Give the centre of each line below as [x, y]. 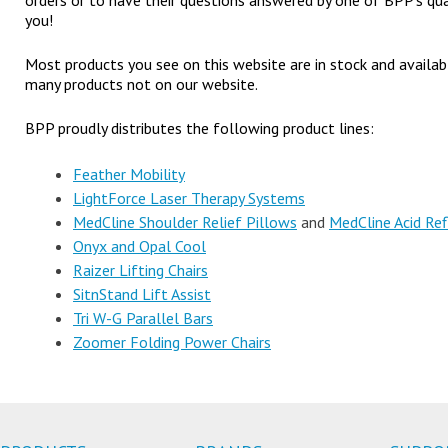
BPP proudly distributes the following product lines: [199, 128]
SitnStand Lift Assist [142, 294]
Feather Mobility [129, 174]
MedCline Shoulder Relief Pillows [185, 222]
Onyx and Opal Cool [139, 246]
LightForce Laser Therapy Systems [189, 198]
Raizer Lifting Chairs [140, 270]
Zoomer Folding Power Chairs [172, 342]
